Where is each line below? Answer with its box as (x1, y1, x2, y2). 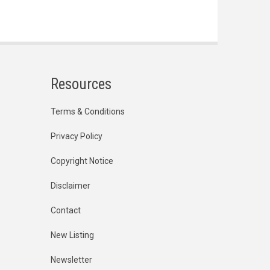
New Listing (50, 230, 94, 240)
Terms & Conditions (50, 107, 125, 116)
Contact (50, 206, 81, 215)
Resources (50, 75, 111, 93)
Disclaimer (50, 181, 90, 190)
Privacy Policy (50, 131, 102, 141)
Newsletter (50, 255, 92, 265)
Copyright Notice (50, 156, 113, 166)
